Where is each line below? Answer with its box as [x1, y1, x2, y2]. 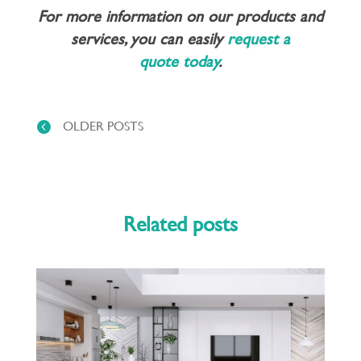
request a [226, 27, 290, 51]
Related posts [122, 209, 238, 238]
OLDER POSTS [63, 115, 144, 135]
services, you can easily [70, 27, 227, 51]
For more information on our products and [37, 4, 323, 28]
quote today [139, 49, 219, 73]
